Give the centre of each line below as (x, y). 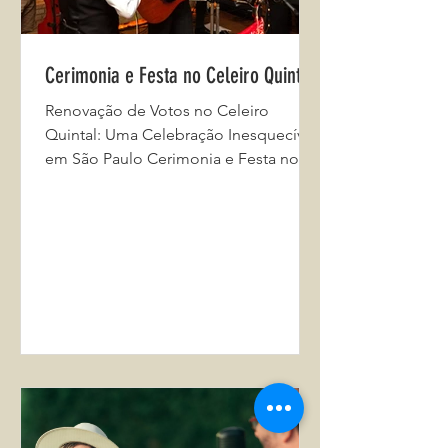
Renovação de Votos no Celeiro (157, 110)
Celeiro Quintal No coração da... (159, 182)
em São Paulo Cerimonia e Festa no (172, 158)
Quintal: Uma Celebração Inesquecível (181, 134)
